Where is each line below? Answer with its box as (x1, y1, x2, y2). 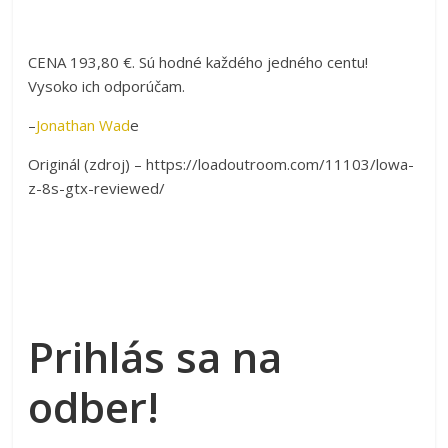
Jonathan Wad (36, 115, 131, 136)
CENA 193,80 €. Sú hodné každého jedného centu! (28, 52, 369, 73)
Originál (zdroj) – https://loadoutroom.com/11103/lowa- (28, 154, 415, 175)
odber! (28, 378, 160, 436)
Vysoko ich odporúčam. (28, 76, 186, 97)
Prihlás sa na (28, 328, 283, 386)
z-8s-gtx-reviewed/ (28, 178, 166, 199)
